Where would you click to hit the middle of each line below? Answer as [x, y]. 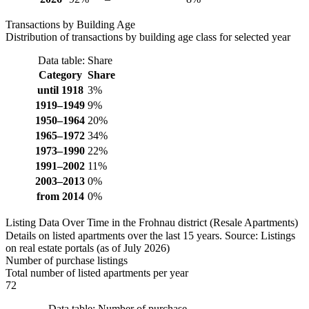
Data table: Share [75, 60]
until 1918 [60, 90]
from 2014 [60, 196]
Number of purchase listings [67, 260]
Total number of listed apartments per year [97, 272]
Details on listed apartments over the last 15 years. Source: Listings [150, 235]
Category [60, 74]
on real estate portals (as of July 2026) [88, 248]
